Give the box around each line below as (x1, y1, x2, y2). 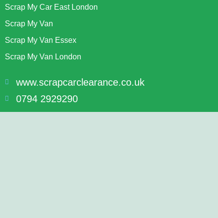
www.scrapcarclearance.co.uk (16, 76, 145, 88)
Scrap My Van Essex (5, 36, 76, 44)
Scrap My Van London (5, 52, 81, 61)
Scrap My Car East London (5, 2, 98, 11)
